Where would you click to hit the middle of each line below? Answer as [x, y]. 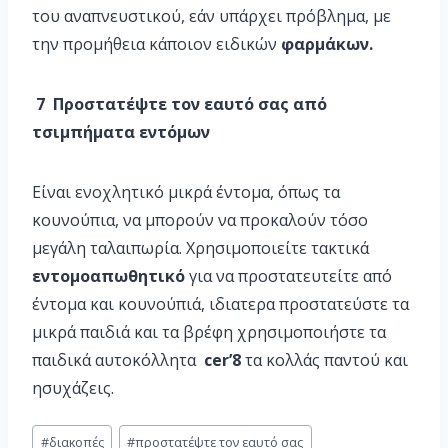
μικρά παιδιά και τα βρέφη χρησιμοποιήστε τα [209, 332]
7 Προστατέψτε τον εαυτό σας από [179, 104]
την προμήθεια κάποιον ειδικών [156, 44]
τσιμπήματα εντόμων [121, 132]
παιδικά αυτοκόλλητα [116, 360]
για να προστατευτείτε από [288, 276]
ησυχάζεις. [73, 388]
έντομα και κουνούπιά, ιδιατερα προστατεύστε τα [220, 304]
